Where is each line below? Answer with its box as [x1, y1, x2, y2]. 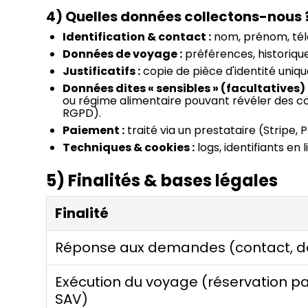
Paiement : [63, 122, 125, 139]
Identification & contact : [63, 29, 212, 45]
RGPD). [63, 105, 102, 122]
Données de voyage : [63, 46, 183, 63]
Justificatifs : [63, 63, 141, 80]
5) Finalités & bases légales [46, 169, 278, 192]
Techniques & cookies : [63, 140, 195, 156]
